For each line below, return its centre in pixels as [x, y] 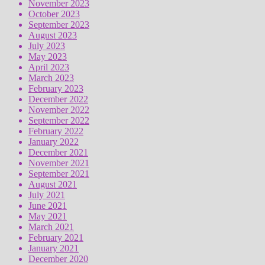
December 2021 [58, 152]
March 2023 [51, 77]
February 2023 [56, 88]
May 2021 [48, 216]
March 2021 [51, 227]
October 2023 [54, 14]
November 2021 [59, 163]
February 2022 [56, 131]
